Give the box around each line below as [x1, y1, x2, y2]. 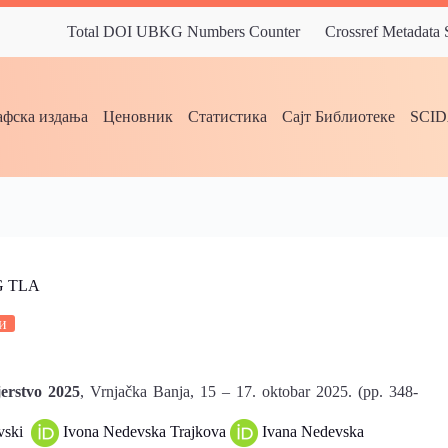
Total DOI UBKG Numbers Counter [67, 23, 300, 40]
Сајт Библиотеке [282, 108, 396, 125]
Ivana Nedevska [262, 422, 364, 440]
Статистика [188, 108, 268, 125]
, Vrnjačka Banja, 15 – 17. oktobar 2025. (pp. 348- [79, 383, 418, 400]
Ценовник [103, 108, 174, 125]
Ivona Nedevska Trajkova [59, 422, 230, 440]
